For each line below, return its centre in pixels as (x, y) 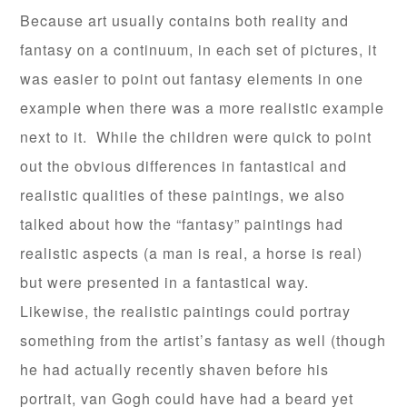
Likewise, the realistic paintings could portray (186, 311)
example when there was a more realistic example (203, 108)
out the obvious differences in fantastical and (184, 166)
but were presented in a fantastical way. (167, 282)
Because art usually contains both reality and (185, 20)
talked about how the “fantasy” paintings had (182, 224)
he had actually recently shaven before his (175, 369)
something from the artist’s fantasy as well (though (203, 340)
